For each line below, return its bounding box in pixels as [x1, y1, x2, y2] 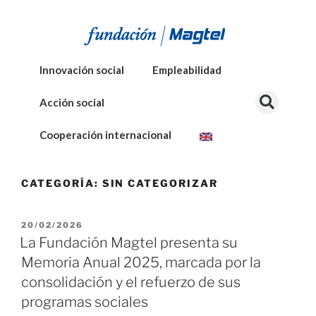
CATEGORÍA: [21, 177, 102, 189]
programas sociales [21, 293, 148, 311]
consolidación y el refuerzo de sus [21, 274, 241, 291]
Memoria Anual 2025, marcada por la [21, 254, 261, 272]
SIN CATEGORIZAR [102, 177, 218, 189]
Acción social [39, 96, 104, 109]
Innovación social [39, 63, 124, 76]
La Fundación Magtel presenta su [20, 234, 238, 252]
